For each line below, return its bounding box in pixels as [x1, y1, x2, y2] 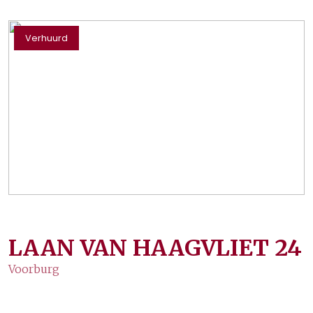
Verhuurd [25, 32, 68, 44]
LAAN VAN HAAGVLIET [8, 234, 269, 262]
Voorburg [8, 262, 59, 276]
